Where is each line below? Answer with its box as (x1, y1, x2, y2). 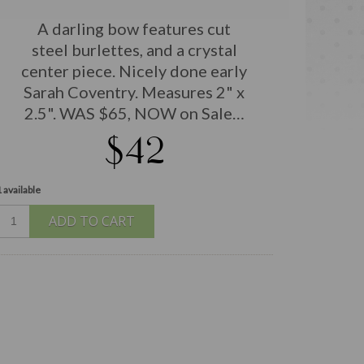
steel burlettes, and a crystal (31, 39, 237, 59)
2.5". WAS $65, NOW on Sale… (24, 102, 245, 123)
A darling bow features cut (37, 18, 232, 38)
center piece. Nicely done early (21, 60, 248, 80)
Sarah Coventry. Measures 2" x (24, 81, 245, 102)
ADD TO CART (48, 212, 135, 231)
